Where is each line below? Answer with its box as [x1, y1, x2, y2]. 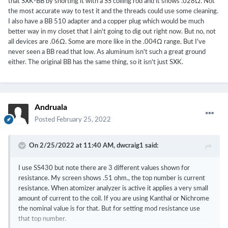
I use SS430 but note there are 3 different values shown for [18, 165, 190, 172]
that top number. [18, 216, 66, 223]
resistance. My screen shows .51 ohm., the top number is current [18, 175, 205, 182]
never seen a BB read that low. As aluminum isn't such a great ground [8, 48, 206, 55]
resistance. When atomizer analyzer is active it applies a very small [18, 185, 208, 192]
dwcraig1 [117, 142, 144, 150]
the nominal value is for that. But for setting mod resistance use [18, 206, 200, 213]
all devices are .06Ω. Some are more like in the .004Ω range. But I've [8, 38, 206, 45]
